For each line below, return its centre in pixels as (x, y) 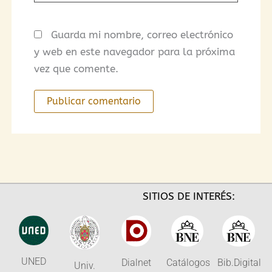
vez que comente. (76, 68)
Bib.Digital (239, 262)
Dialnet (136, 262)
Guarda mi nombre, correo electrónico (142, 34)
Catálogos (188, 262)
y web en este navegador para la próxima (134, 51)
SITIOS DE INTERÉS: (189, 196)
